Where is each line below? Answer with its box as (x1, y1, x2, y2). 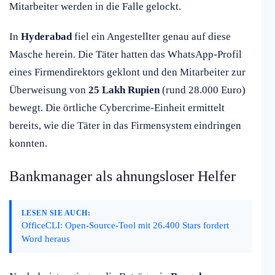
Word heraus (21, 233, 70, 244)
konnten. (9, 137, 47, 150)
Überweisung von (9, 84, 88, 96)
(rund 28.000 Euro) (160, 84, 246, 96)
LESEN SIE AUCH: (21, 209, 91, 218)
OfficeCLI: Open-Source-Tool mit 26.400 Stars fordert (21, 220, 229, 231)
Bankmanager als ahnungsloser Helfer (9, 168, 236, 185)
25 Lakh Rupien (88, 84, 160, 96)
